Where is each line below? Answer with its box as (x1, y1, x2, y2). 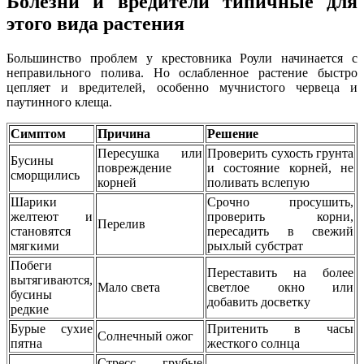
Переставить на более (207, 265, 353, 279)
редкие (11, 301, 49, 316)
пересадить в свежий (207, 223, 353, 238)
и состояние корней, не (207, 160, 353, 175)
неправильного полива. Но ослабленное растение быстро (6, 65, 357, 80)
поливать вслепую (207, 175, 310, 189)
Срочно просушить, (207, 194, 353, 209)
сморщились (11, 167, 80, 182)
